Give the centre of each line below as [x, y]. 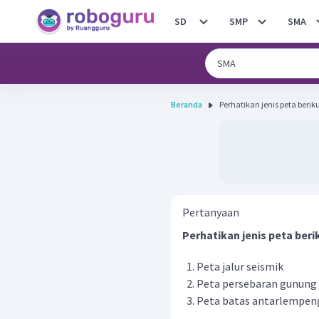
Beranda [187, 104]
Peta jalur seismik [240, 266]
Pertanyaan [211, 212]
